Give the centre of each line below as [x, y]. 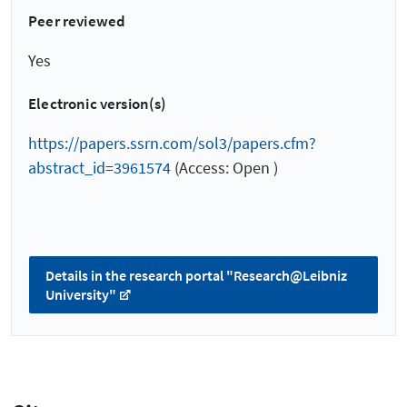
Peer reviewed [77, 20]
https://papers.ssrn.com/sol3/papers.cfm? [172, 144]
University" [81, 295]
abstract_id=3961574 [99, 168]
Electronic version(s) [98, 104]
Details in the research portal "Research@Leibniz [196, 276]
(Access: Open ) [224, 168]
